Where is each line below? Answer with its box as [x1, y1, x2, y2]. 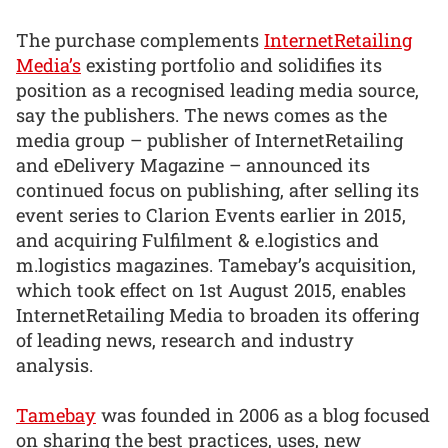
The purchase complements [16, 27, 264, 52]
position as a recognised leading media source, [16, 77, 419, 102]
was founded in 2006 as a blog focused [96, 403, 430, 428]
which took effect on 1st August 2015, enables [16, 277, 406, 302]
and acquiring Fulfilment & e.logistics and [16, 227, 379, 252]
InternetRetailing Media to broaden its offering [16, 302, 419, 327]
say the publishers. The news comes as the [16, 102, 387, 127]
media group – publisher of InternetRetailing [16, 127, 403, 152]
